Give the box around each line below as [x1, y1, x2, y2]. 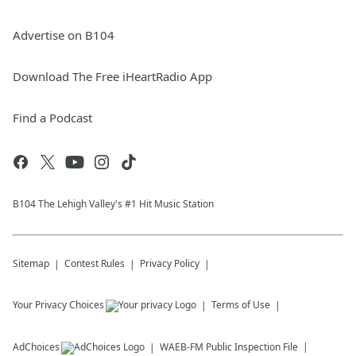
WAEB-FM [160, 340, 203, 354]
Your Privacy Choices [13, 298, 104, 312]
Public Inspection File [206, 340, 298, 354]
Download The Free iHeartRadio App [13, 68, 212, 85]
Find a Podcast [13, 110, 92, 126]
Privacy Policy [140, 257, 199, 271]
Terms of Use [211, 298, 270, 312]
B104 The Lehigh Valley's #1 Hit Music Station [13, 197, 214, 211]
